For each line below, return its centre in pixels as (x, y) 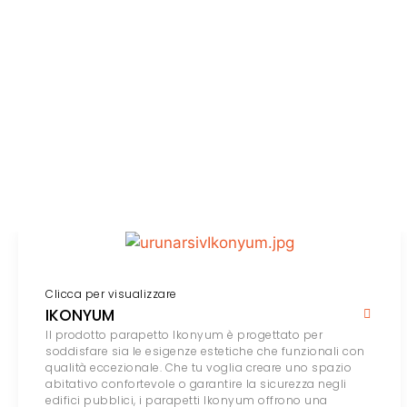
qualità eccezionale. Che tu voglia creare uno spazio (199, 368)
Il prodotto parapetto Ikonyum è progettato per (184, 335)
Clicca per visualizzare (111, 294)
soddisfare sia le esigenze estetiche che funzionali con (205, 352)
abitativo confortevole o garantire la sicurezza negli (196, 384)
